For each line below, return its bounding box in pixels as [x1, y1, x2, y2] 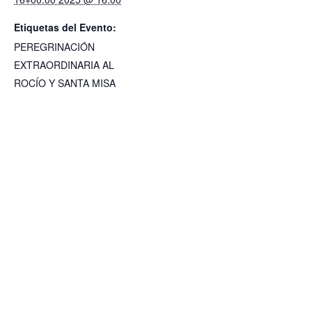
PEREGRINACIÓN [14, 39, 95, 54]
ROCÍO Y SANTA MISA [14, 75, 116, 90]
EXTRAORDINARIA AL [14, 57, 114, 72]
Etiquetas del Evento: [14, 19, 116, 34]
